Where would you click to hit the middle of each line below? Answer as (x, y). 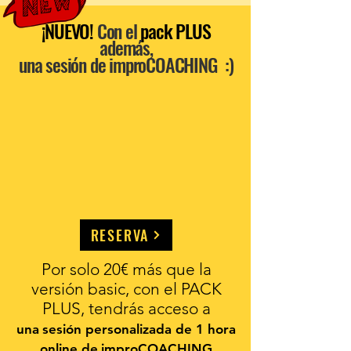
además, (126, 47)
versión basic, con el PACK (126, 289)
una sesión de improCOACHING (118, 64)
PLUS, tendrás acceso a (126, 308)
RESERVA (120, 235)
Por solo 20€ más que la (126, 269)
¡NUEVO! (67, 31)
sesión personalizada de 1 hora (139, 329)
